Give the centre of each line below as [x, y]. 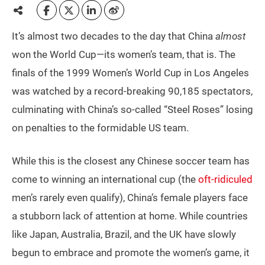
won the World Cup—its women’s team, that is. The [124, 55]
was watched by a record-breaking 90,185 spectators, [132, 91]
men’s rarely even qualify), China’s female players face [130, 198]
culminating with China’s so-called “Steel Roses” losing [132, 110]
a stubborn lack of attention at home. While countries [130, 216]
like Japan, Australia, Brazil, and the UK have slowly [124, 235]
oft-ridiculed [225, 180]
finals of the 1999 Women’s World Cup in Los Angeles [130, 73]
